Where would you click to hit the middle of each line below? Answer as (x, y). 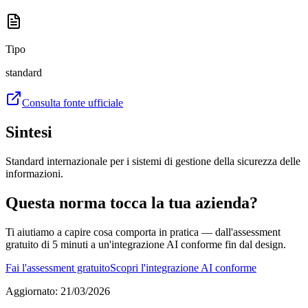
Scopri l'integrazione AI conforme (183, 267)
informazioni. (34, 173)
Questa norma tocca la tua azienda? (132, 202)
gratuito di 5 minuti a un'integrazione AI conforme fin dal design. (146, 244)
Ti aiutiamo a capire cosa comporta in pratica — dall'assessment (143, 232)
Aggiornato (30, 291)
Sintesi (29, 132)
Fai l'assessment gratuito (58, 267)
